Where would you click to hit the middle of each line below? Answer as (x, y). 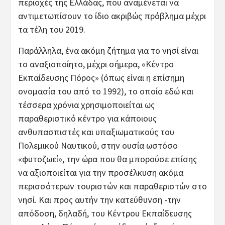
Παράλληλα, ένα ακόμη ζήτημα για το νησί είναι (108, 50)
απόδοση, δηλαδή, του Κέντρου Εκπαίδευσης (105, 213)
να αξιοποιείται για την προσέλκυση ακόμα (101, 172)
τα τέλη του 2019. (52, 29)
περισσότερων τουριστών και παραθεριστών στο (113, 186)
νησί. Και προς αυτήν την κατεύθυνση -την (99, 199)
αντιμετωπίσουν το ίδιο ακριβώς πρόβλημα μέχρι (112, 16)
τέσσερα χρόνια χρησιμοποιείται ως (86, 104)
